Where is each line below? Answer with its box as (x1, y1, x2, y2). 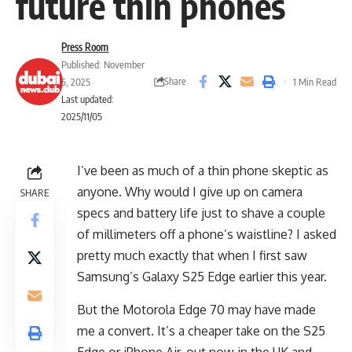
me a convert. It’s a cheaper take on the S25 (77, 322, 325, 339)
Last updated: (61, 92, 115, 105)
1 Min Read (293, 75, 336, 88)
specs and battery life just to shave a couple (77, 204, 325, 221)
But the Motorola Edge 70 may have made (77, 301, 316, 317)
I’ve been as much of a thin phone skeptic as (77, 162, 328, 178)
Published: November (61, 57, 145, 71)
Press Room (61, 40, 109, 53)
